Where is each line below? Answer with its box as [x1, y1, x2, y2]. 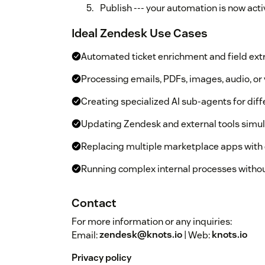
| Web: [182, 228, 212, 241]
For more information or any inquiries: [72, 215, 232, 228]
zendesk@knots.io [99, 228, 182, 241]
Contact [72, 195, 117, 211]
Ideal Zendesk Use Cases [72, 25, 208, 41]
